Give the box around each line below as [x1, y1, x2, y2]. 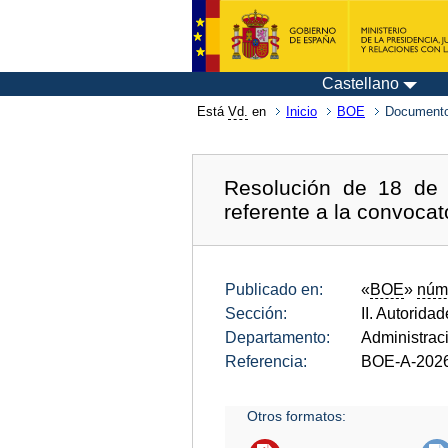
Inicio [286, 104, 317, 119]
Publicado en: [225, 280, 323, 298]
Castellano [322, 75, 399, 92]
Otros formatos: [247, 407, 347, 424]
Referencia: [225, 352, 307, 370]
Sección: [225, 304, 287, 322]
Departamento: [225, 328, 330, 346]
